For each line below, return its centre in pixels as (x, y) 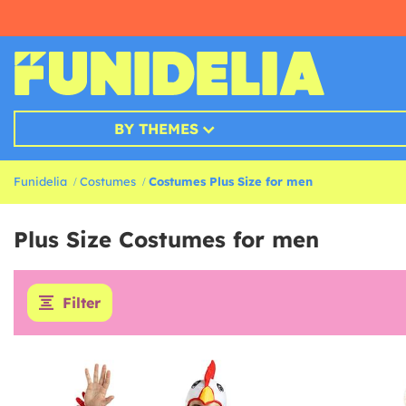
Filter (82, 303)
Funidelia (40, 182)
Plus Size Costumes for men (166, 240)
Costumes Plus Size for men (231, 182)
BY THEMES (156, 129)
